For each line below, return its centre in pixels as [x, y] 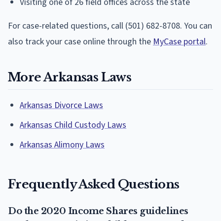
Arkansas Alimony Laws [62, 145]
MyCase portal [179, 41]
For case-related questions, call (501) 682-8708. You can [110, 26]
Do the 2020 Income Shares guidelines [98, 211]
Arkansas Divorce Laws [61, 105]
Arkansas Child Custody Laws [73, 125]
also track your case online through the [80, 41]
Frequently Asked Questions [94, 184]
